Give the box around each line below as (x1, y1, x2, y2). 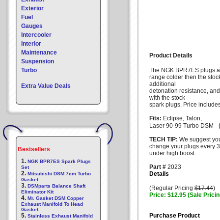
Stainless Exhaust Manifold (27, 213, 93, 219)
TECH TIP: (149, 136, 179, 143)
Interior (21, 40, 41, 47)
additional (149, 81, 176, 87)
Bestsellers (18, 146, 50, 153)
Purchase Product (149, 212, 200, 219)
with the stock (149, 94, 185, 101)
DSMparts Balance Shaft (27, 183, 85, 189)
